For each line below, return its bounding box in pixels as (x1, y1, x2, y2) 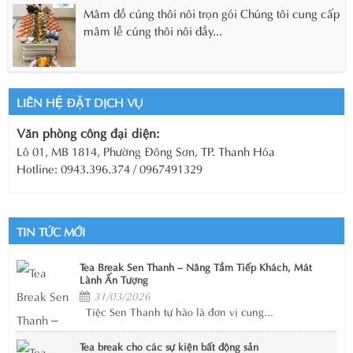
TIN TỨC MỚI (17, 221, 85, 240)
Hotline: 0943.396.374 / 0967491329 (17, 158, 203, 176)
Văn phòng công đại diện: (17, 122, 160, 141)
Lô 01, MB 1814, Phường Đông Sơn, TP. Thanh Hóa (17, 141, 275, 159)
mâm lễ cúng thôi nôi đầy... (84, 20, 222, 39)
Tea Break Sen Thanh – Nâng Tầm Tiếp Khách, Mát (80, 258, 312, 273)
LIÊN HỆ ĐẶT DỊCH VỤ (17, 92, 143, 110)
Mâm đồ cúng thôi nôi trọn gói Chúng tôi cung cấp (84, 3, 340, 21)
